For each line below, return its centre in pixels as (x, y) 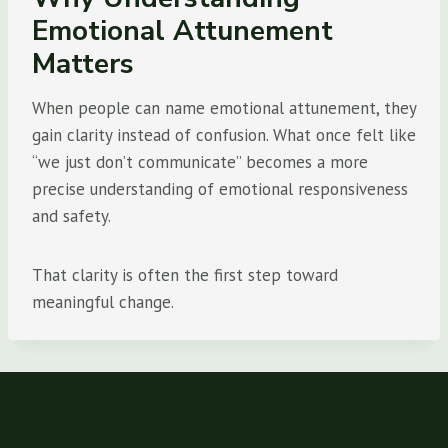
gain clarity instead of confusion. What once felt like (224, 135)
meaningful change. (103, 302)
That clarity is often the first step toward (185, 275)
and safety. (71, 216)
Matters (83, 64)
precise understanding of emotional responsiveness (220, 189)
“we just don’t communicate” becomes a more (200, 162)
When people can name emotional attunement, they (224, 108)
